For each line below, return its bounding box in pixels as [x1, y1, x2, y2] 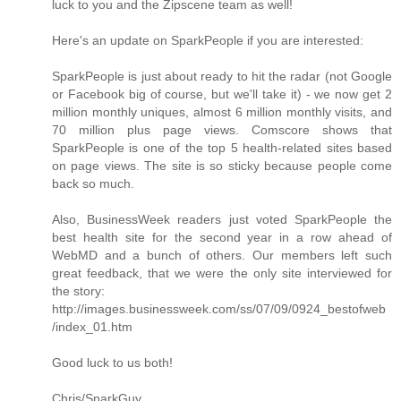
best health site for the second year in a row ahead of [52, 229, 392, 244]
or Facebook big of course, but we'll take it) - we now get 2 [52, 86, 392, 101]
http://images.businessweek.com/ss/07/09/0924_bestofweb [52, 301, 386, 316]
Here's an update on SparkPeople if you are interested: [52, 32, 363, 47]
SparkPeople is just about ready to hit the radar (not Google [52, 68, 392, 83]
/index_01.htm [52, 319, 132, 334]
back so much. [52, 175, 134, 191]
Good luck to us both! [52, 354, 173, 370]
